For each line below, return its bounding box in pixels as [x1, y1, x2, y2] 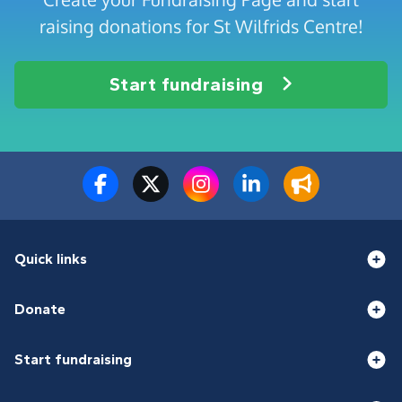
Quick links [14, 250, 87, 268]
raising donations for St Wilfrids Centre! [39, 13, 363, 38]
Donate [14, 301, 66, 319]
